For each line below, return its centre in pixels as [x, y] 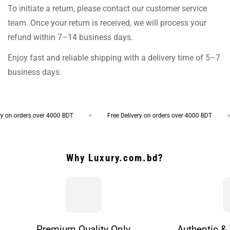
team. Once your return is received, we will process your [107, 23]
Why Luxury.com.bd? [115, 158]
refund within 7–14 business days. [70, 37]
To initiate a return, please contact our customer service [107, 8]
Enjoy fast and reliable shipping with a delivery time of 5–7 [114, 57]
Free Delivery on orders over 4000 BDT [150, 115]
